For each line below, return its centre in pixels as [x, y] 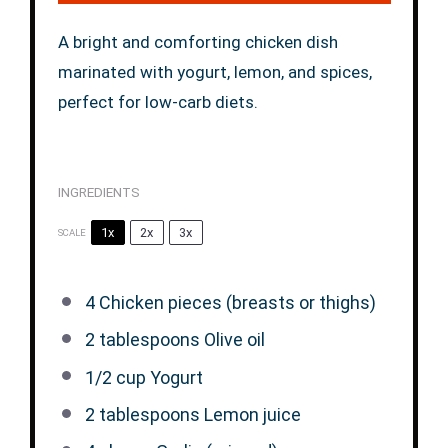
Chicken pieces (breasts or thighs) [235, 302]
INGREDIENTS [98, 191]
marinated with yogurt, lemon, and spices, [214, 71]
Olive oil [232, 340]
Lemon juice [250, 414]
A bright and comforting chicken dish [197, 41]
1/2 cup [115, 377]
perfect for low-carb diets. [157, 101]
